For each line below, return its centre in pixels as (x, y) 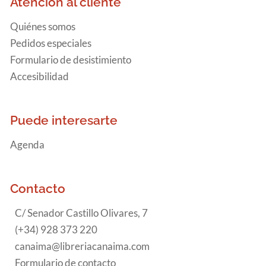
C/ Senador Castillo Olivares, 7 (81, 213)
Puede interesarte (64, 121)
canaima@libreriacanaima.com (82, 246)
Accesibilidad (39, 77)
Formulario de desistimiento (71, 60)
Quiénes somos (43, 27)
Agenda (27, 145)
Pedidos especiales (51, 43)
